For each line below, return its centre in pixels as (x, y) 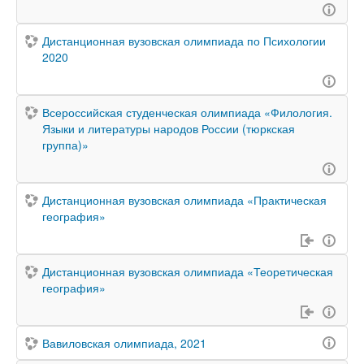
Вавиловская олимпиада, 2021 (124, 343)
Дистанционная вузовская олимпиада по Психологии (184, 41)
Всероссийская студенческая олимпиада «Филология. (187, 112)
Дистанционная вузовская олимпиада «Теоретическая (188, 271)
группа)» (65, 145)
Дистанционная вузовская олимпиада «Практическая (184, 200)
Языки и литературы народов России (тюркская (169, 128)
